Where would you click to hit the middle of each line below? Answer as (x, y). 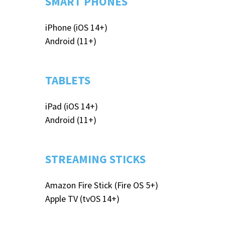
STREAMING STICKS (95, 159)
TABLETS (68, 80)
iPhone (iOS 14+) (76, 28)
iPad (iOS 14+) (72, 106)
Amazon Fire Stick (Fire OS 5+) (102, 185)
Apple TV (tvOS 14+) (82, 199)
